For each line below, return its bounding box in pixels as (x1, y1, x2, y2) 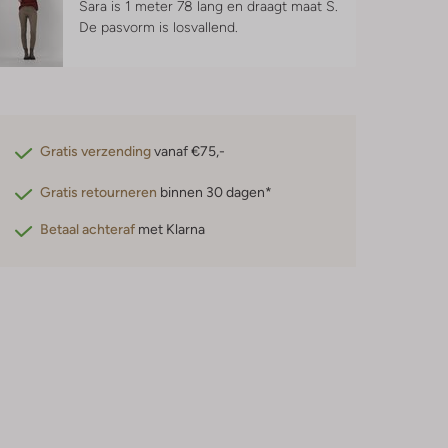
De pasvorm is (79, 19, 174, 35)
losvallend (173, 19, 236, 35)
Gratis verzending (40, 143, 152, 159)
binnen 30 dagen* (157, 184, 273, 200)
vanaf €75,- (151, 143, 226, 159)
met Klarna (135, 221, 206, 237)
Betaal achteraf (40, 221, 136, 237)
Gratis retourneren (40, 184, 158, 200)
